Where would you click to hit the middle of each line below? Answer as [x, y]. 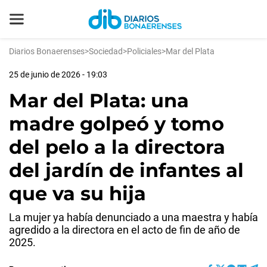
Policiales [144, 51]
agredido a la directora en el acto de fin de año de [125, 230]
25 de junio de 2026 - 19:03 [58, 74]
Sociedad [106, 51]
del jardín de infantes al [126, 170]
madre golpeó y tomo [117, 124]
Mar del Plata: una [99, 100]
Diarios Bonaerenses [47, 51]
